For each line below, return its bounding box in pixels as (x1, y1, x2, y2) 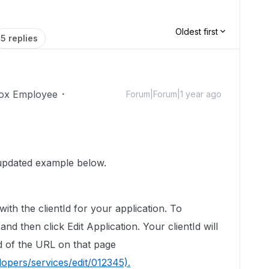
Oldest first (175, 26, 218, 37)
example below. (32, 157, 106, 169)
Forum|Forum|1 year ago (126, 89, 222, 99)
